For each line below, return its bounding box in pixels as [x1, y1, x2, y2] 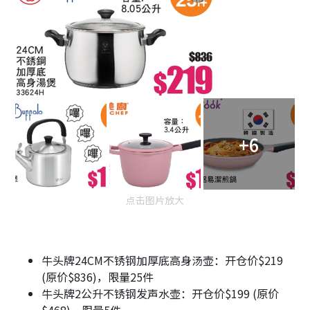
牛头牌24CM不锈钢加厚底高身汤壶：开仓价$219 [42, 252, 283, 269]
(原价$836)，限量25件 [42, 268, 154, 286]
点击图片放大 [126, 193, 184, 208]
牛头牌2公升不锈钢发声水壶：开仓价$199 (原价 [42, 285, 279, 302]
